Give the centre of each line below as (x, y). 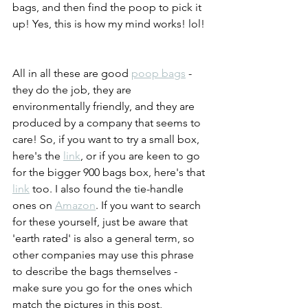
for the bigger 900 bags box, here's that (110, 173)
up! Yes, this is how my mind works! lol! (110, 24)
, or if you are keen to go (142, 156)
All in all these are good (72, 74)
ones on (34, 206)
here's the (38, 156)
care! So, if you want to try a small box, (107, 140)
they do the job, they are (73, 90)
